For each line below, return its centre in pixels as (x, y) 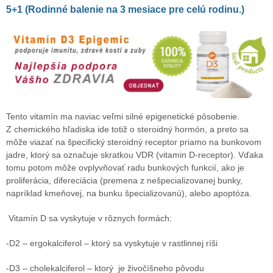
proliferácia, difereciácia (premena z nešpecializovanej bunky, (124, 180)
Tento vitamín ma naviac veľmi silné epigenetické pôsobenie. (122, 116)
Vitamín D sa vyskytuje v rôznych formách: (90, 218)
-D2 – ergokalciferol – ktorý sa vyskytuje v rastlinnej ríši (112, 243)
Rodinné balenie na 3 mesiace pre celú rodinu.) (136, 10)
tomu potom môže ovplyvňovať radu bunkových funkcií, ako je (125, 167)
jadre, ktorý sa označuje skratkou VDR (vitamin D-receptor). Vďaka (134, 154)
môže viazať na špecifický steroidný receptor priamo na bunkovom (133, 142)
